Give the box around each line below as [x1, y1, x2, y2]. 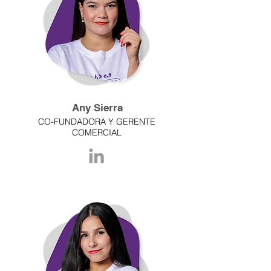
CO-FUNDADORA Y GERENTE [38, 116, 155, 127]
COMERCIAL [72, 127, 122, 138]
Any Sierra [71, 102, 123, 114]
